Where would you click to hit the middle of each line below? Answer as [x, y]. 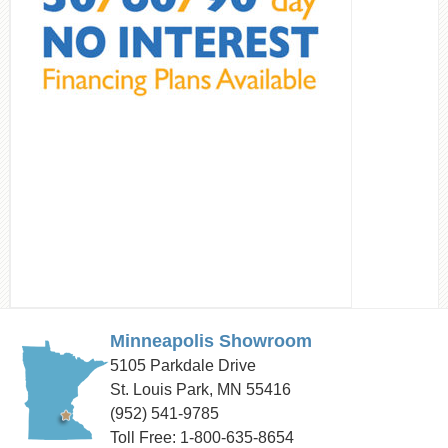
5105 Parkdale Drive [183, 366]
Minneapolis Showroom [211, 341]
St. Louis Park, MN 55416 [200, 390]
